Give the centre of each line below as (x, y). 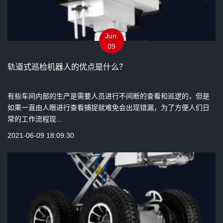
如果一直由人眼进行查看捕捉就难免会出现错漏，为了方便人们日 (109, 107)
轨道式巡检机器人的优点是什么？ (67, 67)
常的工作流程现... (35, 119)
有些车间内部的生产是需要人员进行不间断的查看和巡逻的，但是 (109, 96)
